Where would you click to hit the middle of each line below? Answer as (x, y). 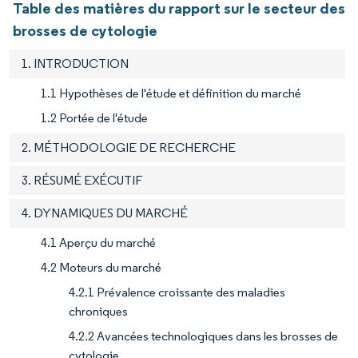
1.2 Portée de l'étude (94, 118)
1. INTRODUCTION (75, 64)
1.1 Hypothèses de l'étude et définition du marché (171, 93)
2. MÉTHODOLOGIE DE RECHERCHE (129, 148)
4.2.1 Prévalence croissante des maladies (177, 292)
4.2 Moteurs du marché (101, 268)
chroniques (98, 312)
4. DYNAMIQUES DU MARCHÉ (105, 213)
